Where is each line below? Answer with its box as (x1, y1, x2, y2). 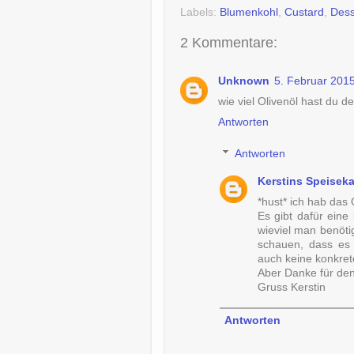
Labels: (180, 6, 220, 18)
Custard (284, 6, 324, 18)
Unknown (218, 75, 269, 88)
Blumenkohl (220, 6, 278, 18)
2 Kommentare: (180, 34, 277, 51)
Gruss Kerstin (257, 281, 326, 293)
